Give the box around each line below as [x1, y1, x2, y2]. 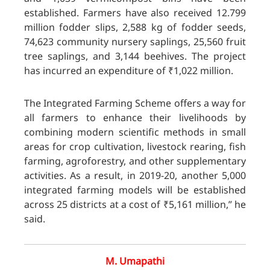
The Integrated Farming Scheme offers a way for [24, 96, 246, 110]
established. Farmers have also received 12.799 [24, 6, 246, 20]
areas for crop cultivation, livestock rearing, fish [24, 140, 246, 154]
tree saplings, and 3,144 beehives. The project [24, 49, 246, 63]
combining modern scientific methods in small [24, 125, 246, 139]
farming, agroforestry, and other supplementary [24, 154, 246, 168]
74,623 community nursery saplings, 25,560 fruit [24, 35, 246, 49]
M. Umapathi [105, 254, 165, 268]
